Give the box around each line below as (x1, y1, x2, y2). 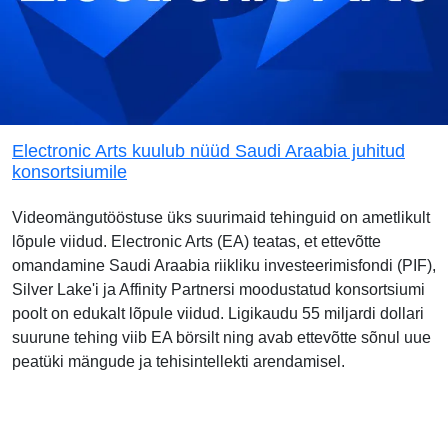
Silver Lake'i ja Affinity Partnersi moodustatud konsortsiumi (12, 281, 425, 298)
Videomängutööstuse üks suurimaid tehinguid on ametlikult (12, 209, 430, 226)
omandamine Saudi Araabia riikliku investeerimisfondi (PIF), (12, 257, 436, 274)
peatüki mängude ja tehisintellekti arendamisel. (12, 353, 345, 370)
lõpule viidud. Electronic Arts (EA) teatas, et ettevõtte (12, 233, 381, 250)
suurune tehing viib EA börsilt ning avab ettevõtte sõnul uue (12, 329, 431, 346)
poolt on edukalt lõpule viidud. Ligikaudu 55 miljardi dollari (12, 305, 424, 322)
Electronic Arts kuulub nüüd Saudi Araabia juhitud (12, 141, 405, 161)
